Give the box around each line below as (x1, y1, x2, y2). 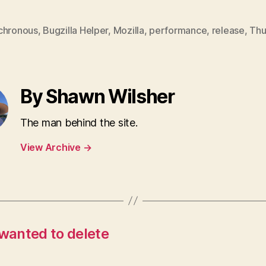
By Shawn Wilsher (20, 84, 175, 108)
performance (149, 24, 207, 36)
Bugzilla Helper (43, 24, 109, 36)
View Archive (20, 141, 83, 153)
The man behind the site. (20, 116, 138, 129)
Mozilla (113, 24, 144, 36)
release (211, 24, 245, 36)
